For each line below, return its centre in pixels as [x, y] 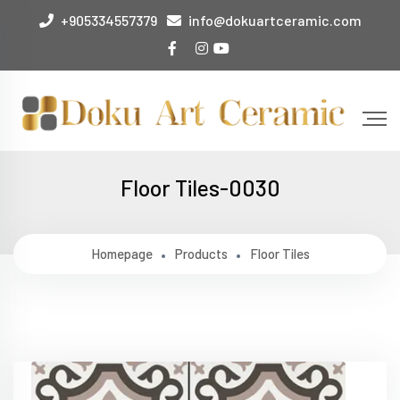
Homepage [121, 254]
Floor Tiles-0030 [200, 187]
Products [201, 254]
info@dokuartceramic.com [275, 20]
